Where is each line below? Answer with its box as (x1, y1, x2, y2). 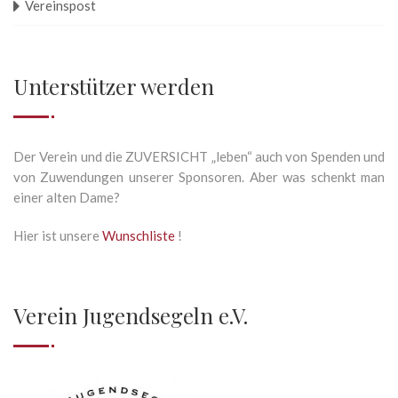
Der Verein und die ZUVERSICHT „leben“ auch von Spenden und (13, 148, 385, 165)
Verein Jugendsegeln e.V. (13, 301, 248, 330)
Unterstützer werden (13, 72, 214, 101)
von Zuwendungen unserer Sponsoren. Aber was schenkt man (13, 169, 385, 186)
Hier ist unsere (13, 227, 102, 244)
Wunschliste (102, 227, 178, 244)
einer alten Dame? (13, 189, 120, 206)
